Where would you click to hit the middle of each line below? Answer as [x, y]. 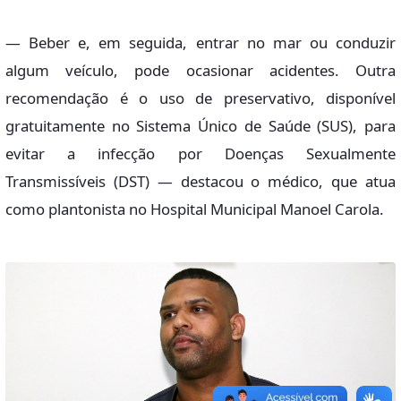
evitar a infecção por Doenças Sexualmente [200, 153]
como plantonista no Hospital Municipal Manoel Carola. [195, 209]
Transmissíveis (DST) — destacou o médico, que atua [200, 181]
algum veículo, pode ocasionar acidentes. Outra [200, 70]
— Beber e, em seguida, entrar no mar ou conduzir [200, 42]
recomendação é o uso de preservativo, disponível [200, 98]
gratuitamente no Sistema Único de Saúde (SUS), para [200, 125]
